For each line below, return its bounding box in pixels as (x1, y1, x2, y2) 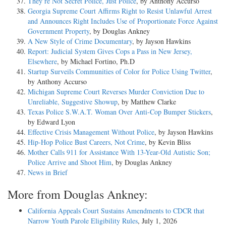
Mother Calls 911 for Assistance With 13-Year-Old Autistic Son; (28, 147, 210, 157)
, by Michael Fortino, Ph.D (57, 56, 135, 67)
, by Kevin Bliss (145, 137, 191, 147)
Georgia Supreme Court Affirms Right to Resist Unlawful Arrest (28, 6, 212, 16)
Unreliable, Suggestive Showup (28, 97, 118, 107)
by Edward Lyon (28, 117, 75, 127)
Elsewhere (28, 56, 57, 67)
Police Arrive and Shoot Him (28, 157, 111, 167)
